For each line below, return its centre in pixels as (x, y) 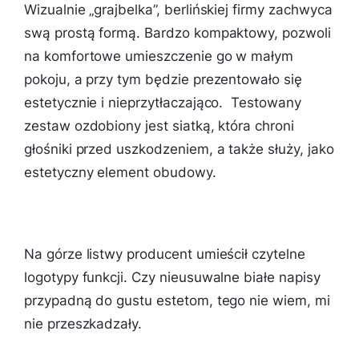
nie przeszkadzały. (83, 324)
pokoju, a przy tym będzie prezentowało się (163, 80)
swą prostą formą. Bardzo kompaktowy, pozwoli (177, 33)
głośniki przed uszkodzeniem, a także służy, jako (179, 149)
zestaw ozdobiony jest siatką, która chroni (159, 126)
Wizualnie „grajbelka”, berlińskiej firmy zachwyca (178, 10)
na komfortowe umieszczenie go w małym (159, 56)
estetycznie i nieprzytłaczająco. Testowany (163, 103)
